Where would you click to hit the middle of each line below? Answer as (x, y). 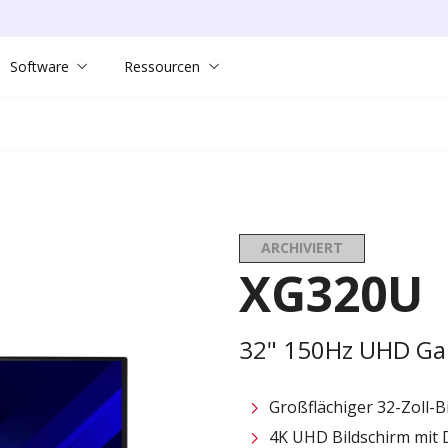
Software (39, 66)
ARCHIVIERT (302, 248)
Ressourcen (162, 66)
